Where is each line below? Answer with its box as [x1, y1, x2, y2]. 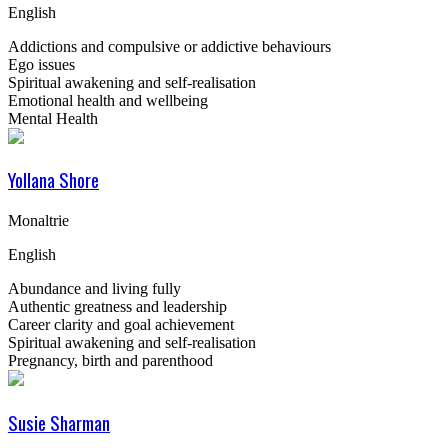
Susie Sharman [8, 408, 110, 436]
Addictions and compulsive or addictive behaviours [8, 37, 331, 55]
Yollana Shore [8, 166, 99, 194]
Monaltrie [8, 212, 69, 230]
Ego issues [8, 55, 75, 73]
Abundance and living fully [8, 280, 181, 298]
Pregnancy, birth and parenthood [8, 352, 213, 370]
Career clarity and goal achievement [8, 316, 234, 334]
